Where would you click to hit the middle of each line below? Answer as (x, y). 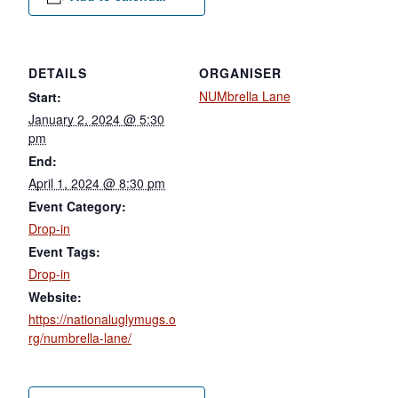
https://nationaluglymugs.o (102, 318)
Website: (55, 296)
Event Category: (77, 206)
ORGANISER (240, 72)
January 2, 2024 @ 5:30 (96, 119)
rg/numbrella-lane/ (80, 337)
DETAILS (58, 72)
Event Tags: (64, 251)
